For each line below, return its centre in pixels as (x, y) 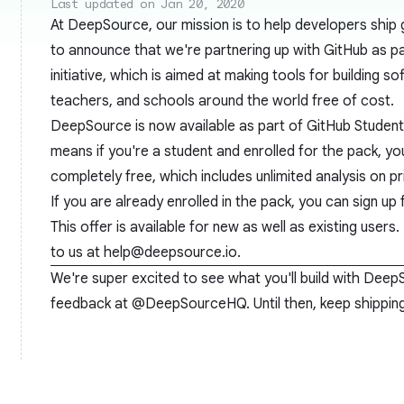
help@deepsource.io (170, 252)
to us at (77, 252)
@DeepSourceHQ (189, 304)
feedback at (91, 304)
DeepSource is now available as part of (179, 126)
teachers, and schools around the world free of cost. (222, 101)
